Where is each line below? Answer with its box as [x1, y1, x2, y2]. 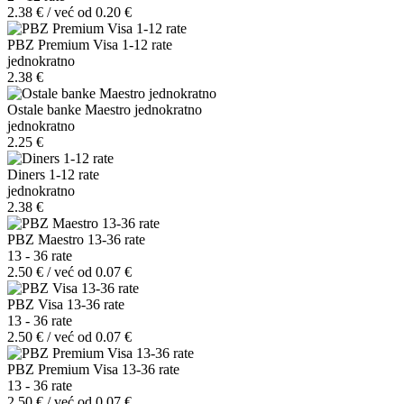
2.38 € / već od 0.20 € [7, 4, 132, 20]
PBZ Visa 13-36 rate [7, 296, 124, 312]
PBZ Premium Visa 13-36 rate [7, 361, 179, 377]
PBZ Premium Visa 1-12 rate [7, 36, 172, 52]
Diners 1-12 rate [7, 166, 99, 182]
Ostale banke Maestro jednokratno [7, 101, 202, 117]
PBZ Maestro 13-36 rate [7, 231, 145, 247]
